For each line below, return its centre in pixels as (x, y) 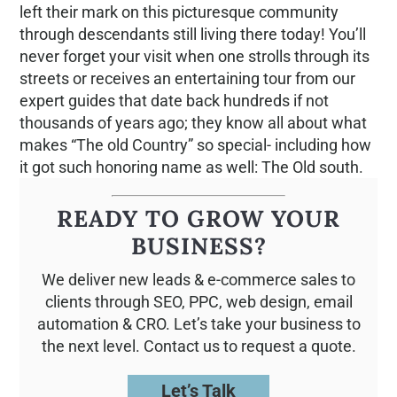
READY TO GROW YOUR (198, 218)
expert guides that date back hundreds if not (175, 100)
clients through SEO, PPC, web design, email (198, 301)
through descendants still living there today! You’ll (193, 34)
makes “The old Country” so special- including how (196, 144)
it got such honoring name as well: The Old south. (192, 167)
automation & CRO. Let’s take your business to (198, 323)
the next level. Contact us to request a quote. (198, 346)
